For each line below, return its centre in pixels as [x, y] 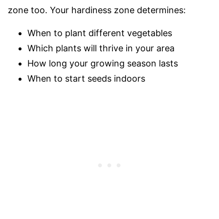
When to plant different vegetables [100, 33]
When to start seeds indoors [86, 78]
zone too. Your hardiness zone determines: [97, 10]
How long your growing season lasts [103, 63]
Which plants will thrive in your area [101, 48]
